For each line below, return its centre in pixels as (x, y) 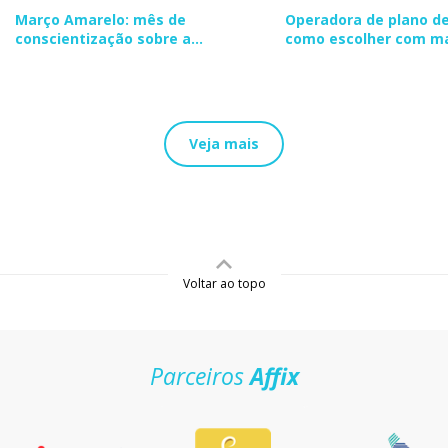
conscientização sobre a (103, 38)
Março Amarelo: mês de (100, 19)
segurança (323, 57)
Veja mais (224, 143)
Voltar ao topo (224, 283)
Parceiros (199, 375)
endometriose (66, 57)
